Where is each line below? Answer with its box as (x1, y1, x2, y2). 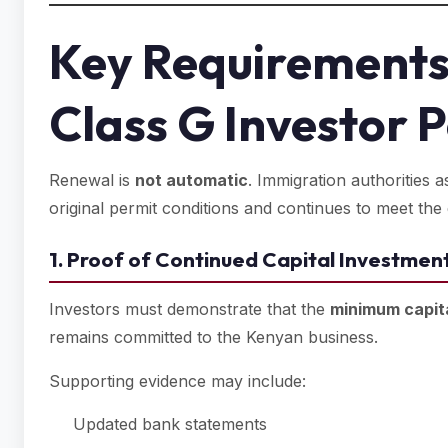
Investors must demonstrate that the (49, 299, 330, 319)
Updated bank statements (73, 414, 267, 434)
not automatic (135, 170, 248, 190)
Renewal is (49, 170, 135, 190)
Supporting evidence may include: (49, 371, 306, 391)
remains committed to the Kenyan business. (49, 327, 378, 347)
